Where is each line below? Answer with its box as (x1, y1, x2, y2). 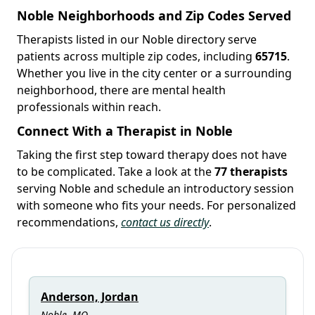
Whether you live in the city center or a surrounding (17, 65, 292, 81)
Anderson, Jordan (41, 288, 139, 304)
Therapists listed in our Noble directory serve (17, 31, 257, 47)
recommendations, (17, 214, 121, 230)
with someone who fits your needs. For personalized (17, 197, 296, 213)
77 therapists (214, 163, 288, 179)
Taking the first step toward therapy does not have (17, 146, 287, 162)
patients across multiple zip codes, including (17, 48, 255, 64)
